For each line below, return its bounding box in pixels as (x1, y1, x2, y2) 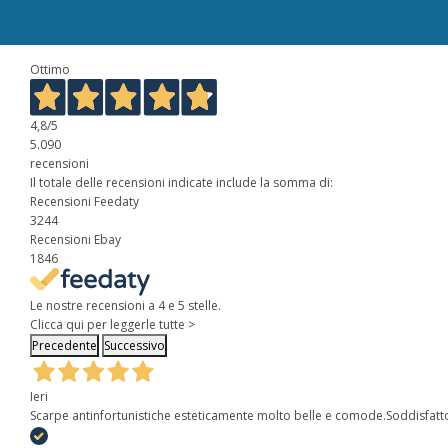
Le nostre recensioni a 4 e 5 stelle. (30, 296, 221, 314)
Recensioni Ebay (30, 230, 121, 248)
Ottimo (30, 61, 70, 79)
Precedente (32, 336, 97, 354)
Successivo (104, 336, 165, 354)
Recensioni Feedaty (30, 192, 139, 210)
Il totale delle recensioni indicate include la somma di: (30, 173, 333, 191)
